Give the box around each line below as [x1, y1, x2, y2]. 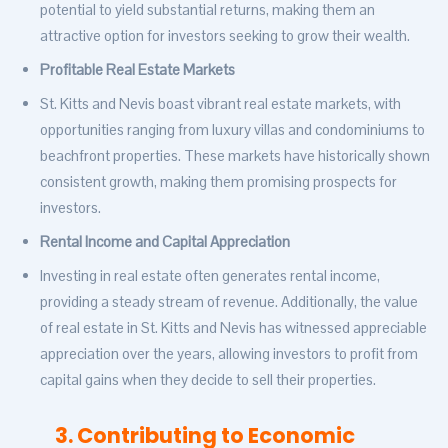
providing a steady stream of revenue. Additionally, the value [40, 292, 418, 312]
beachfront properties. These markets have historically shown [40, 146, 430, 166]
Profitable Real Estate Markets [40, 60, 235, 80]
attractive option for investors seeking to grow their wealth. [40, 26, 410, 46]
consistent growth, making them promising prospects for [40, 172, 397, 192]
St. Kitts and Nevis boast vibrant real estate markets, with [40, 94, 401, 114]
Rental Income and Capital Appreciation [40, 232, 290, 252]
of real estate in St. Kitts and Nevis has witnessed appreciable [40, 318, 427, 338]
